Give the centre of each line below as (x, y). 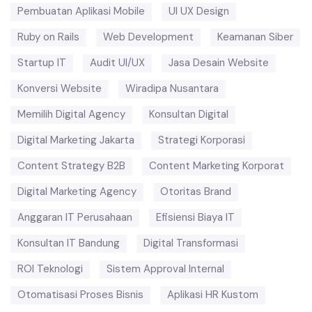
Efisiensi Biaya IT (195, 217)
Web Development (148, 37)
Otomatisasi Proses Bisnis (80, 295)
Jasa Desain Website (219, 63)
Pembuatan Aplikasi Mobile (81, 11)
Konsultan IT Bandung (69, 243)
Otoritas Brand (196, 192)
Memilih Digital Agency (71, 114)
